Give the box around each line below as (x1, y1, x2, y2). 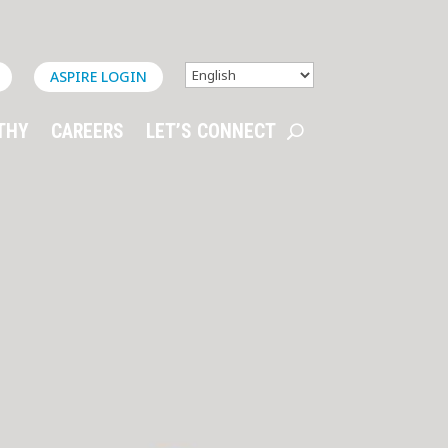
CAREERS (50, 119, 124, 143)
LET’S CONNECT (145, 119, 276, 143)
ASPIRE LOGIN (49, 66, 147, 86)
